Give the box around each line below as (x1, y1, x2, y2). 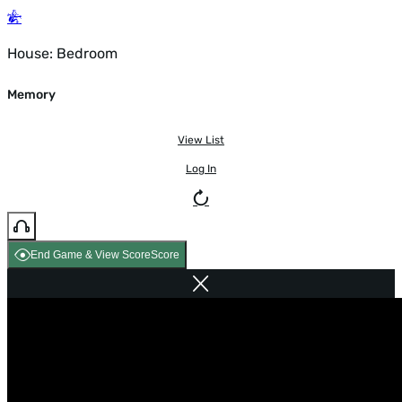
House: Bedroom (7, 45, 118, 62)
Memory (7, 87, 56, 103)
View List (178, 133, 224, 146)
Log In (186, 162, 216, 175)
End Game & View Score (31, 248, 151, 261)
